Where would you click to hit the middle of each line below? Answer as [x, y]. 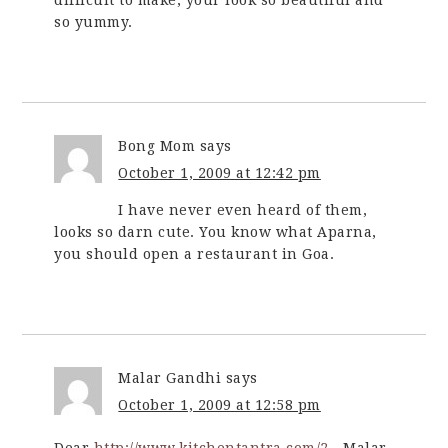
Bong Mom [157, 145]
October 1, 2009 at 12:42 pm [219, 172]
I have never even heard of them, [243, 209]
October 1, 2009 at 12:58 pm [219, 404]
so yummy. [93, 21]
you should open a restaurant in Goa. [194, 253]
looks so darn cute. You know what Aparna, [215, 231]
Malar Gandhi [170, 377]
